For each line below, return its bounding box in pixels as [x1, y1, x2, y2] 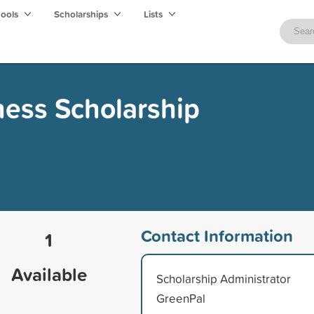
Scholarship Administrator [156, 270, 291, 287]
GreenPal [156, 289, 205, 306]
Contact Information [140, 223, 293, 247]
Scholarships [54, 7, 110, 21]
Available [11, 261, 87, 287]
